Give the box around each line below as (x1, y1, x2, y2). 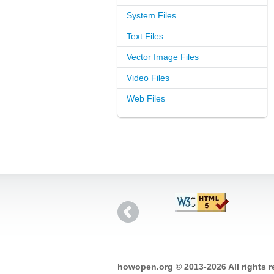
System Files (127, 10, 176, 20)
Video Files (127, 73, 169, 83)
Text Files (127, 31, 163, 41)
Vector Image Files (127, 52, 199, 62)
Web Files (127, 94, 165, 103)
